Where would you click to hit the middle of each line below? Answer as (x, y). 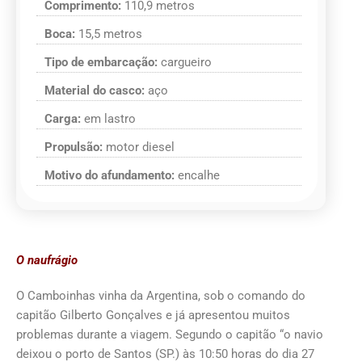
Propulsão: (75, 147)
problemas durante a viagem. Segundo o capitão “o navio (170, 335)
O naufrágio (47, 261)
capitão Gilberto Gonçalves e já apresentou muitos (153, 316)
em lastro (110, 119)
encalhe (199, 176)
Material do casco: (96, 91)
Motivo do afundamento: (111, 176)
